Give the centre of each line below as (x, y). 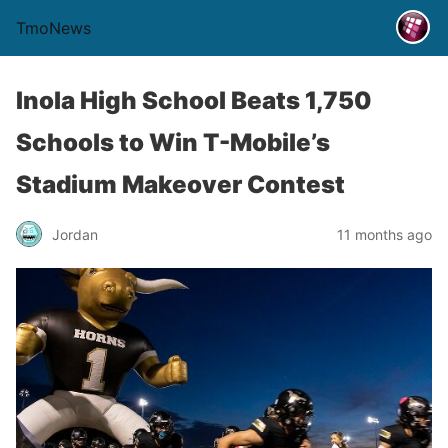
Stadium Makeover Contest (180, 184)
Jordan (75, 234)
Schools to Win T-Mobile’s (173, 142)
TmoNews (53, 28)
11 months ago (384, 234)
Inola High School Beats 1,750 (194, 100)
